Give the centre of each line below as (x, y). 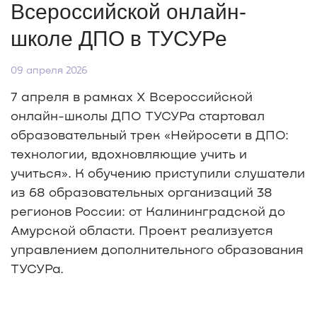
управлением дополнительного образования (157, 249)
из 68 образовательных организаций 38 (142, 192)
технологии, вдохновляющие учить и (129, 154)
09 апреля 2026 (49, 70)
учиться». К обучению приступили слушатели (158, 173)
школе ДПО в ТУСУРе (119, 39)
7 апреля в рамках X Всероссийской (132, 97)
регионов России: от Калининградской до (148, 211)
